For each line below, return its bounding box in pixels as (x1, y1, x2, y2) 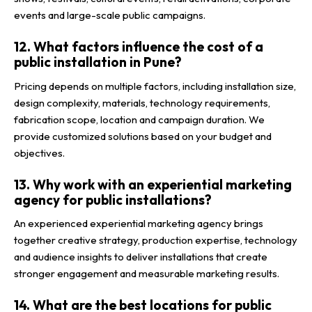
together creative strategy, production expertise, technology (14, 233, 297, 247)
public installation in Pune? (14, 54, 182, 71)
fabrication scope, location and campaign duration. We (14, 112, 265, 126)
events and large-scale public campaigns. (14, 8, 205, 22)
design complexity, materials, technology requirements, (14, 95, 270, 109)
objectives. (14, 146, 65, 159)
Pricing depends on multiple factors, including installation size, (14, 79, 296, 93)
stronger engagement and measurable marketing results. (14, 267, 279, 281)
